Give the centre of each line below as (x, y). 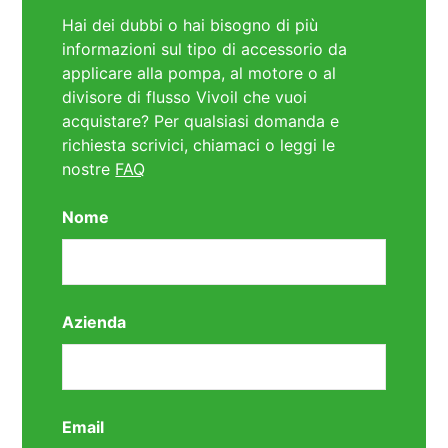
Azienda (94, 322)
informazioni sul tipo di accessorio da (205, 49)
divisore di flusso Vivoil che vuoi (185, 97)
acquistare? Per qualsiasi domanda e (201, 121)
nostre (89, 169)
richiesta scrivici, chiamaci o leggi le (199, 145)
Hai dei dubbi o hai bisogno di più (190, 25)
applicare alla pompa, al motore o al (199, 73)
